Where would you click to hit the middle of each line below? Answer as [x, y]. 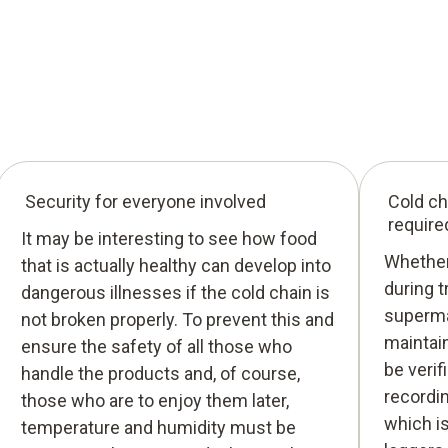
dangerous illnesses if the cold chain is [175, 292]
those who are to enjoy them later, [154, 400]
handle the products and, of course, [160, 373]
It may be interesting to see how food [168, 238]
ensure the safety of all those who [156, 346]
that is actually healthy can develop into [175, 265]
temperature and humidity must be [158, 427]
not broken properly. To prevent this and [177, 319]
